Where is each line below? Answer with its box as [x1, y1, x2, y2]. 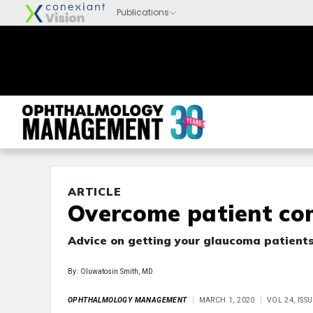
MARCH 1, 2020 [198, 296, 255, 305]
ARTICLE [68, 184, 122, 198]
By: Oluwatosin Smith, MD [68, 267, 153, 276]
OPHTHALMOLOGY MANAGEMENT [68, 296, 187, 305]
